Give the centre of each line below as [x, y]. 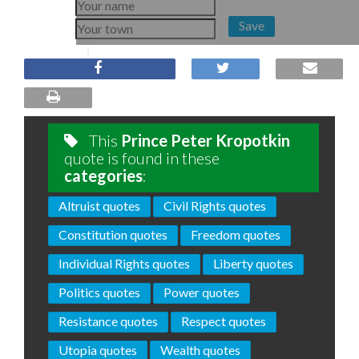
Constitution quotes [113, 234]
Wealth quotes [200, 350]
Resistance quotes [108, 321]
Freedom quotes [236, 234]
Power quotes [202, 292]
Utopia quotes [98, 350]
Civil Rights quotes [215, 206]
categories [103, 175]
